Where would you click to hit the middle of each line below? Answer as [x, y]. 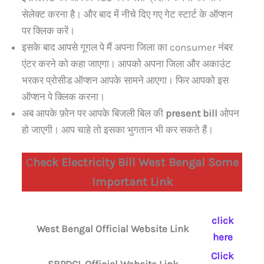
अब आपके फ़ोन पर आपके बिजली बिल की [94, 113]
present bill [193, 113]
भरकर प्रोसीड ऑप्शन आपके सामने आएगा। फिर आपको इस [125, 80]
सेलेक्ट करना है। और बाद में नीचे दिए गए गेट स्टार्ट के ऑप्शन [127, 14]
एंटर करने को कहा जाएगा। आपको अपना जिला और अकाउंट [126, 63]
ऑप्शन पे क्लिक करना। [63, 96]
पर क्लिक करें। [48, 30]
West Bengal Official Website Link [113, 229]
